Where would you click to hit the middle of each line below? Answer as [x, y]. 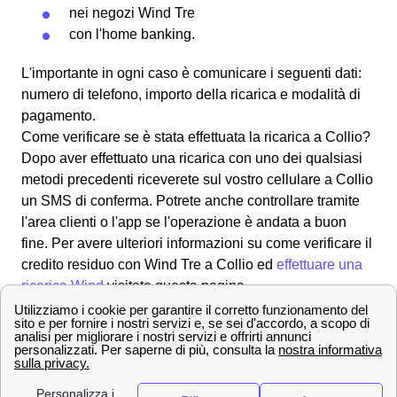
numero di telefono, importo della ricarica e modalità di [191, 94]
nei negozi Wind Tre [132, 12]
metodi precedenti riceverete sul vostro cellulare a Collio [197, 179]
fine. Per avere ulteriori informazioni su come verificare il [197, 243]
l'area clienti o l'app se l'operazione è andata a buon [184, 222]
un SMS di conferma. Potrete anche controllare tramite [191, 200]
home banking [147, 34]
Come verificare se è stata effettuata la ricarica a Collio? [196, 136]
